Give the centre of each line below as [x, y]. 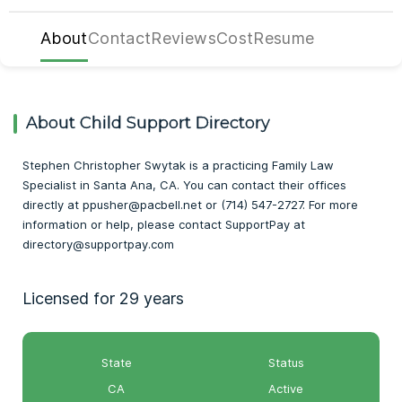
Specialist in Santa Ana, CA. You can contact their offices [184, 185]
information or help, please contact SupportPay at [164, 224]
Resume [284, 38]
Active [286, 389]
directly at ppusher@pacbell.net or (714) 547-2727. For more [190, 205]
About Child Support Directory [148, 122]
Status [286, 363]
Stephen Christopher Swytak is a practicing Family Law [178, 165]
